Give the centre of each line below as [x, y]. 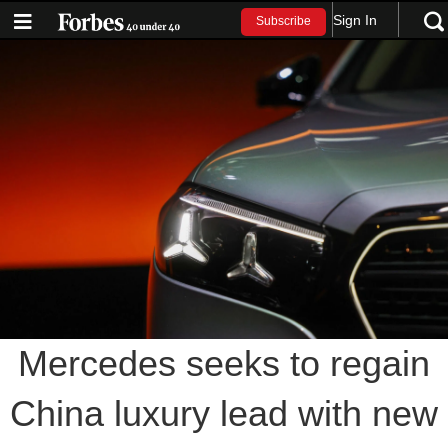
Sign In [355, 19]
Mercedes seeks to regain [224, 363]
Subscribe [284, 21]
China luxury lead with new [224, 413]
